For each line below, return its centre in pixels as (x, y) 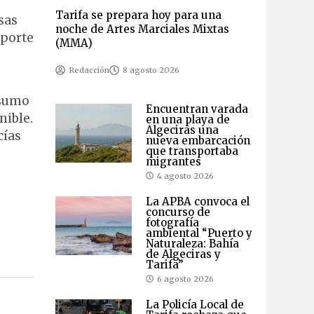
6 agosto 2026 (185, 279)
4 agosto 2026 (185, 176)
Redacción (89, 70)
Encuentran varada (197, 109)
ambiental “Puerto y (199, 233)
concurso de (178, 212)
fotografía (172, 222)
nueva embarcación (198, 140)
